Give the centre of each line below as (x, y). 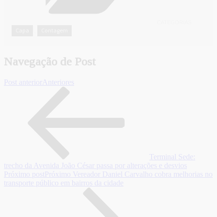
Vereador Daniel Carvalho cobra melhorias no (143, 174)
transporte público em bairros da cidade (64, 183)
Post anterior (23, 82)
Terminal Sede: (172, 157)
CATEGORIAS (174, 23)
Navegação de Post (50, 62)
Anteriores (58, 82)
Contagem (54, 31)
